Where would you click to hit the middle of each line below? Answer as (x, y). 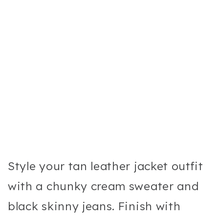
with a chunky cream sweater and (103, 186)
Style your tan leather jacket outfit (106, 166)
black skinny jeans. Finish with (94, 206)
